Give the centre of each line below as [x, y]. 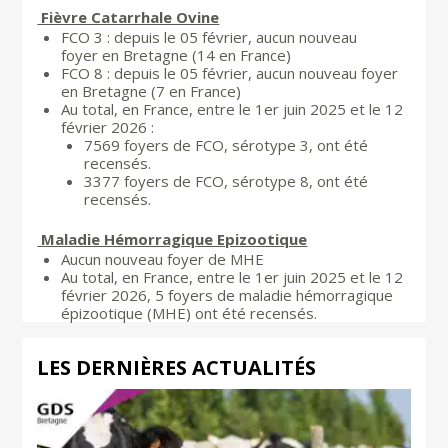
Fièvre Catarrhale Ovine [128, 16]
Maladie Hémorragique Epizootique [172, 238]
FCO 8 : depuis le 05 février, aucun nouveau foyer [230, 72]
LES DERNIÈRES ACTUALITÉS [177, 367]
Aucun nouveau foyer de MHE [163, 258]
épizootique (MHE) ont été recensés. [189, 312]
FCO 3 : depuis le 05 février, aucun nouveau [209, 36]
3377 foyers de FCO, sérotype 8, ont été [225, 180]
